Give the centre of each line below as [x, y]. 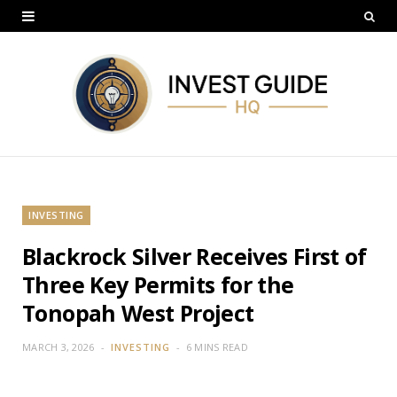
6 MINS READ [217, 346]
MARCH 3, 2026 [58, 346]
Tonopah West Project [138, 312]
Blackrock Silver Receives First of [195, 256]
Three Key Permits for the [158, 284]
